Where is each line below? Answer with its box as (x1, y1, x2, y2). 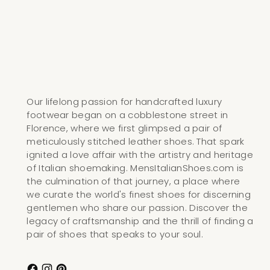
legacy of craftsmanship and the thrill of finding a (27, 215, 254, 228)
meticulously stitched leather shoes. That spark (27, 135, 245, 148)
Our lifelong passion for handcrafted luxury (27, 95, 222, 108)
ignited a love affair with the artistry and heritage (27, 148, 253, 162)
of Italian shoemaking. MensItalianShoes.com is (27, 162, 244, 175)
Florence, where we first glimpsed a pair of (27, 122, 222, 135)
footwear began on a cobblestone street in (27, 108, 228, 122)
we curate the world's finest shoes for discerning (27, 188, 251, 201)
